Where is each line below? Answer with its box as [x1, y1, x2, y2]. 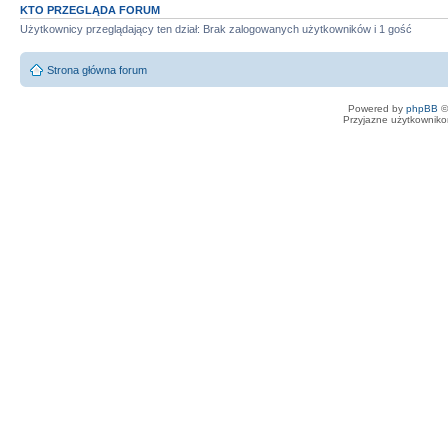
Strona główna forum [47, 64, 147, 76]
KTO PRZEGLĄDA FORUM [20, 3, 160, 16]
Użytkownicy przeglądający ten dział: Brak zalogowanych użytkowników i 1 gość [20, 22, 412, 35]
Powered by [348, 103, 406, 114]
